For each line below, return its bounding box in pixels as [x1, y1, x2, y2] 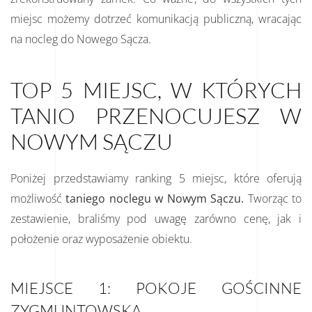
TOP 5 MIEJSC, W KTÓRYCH [10, 76, 302, 103]
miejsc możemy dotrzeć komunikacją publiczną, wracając [10, 10, 302, 26]
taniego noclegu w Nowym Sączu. [65, 190, 244, 206]
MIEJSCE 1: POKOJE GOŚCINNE [10, 278, 302, 297]
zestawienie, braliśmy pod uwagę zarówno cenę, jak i [10, 210, 302, 226]
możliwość [10, 190, 66, 206]
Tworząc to [244, 190, 302, 206]
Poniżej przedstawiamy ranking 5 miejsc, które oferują [10, 170, 302, 186]
